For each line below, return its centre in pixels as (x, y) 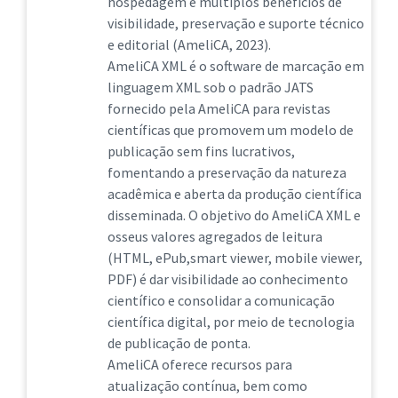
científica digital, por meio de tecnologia (231, 322)
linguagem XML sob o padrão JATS (210, 87)
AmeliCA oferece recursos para (199, 364)
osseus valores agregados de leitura (215, 236)
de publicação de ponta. (179, 343)
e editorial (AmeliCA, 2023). (189, 44)
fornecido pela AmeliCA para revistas (219, 108)
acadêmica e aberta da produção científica (234, 194)
